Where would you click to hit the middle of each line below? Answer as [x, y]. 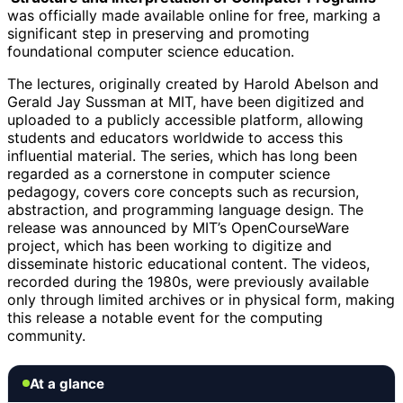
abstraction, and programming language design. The [185, 209]
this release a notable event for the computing [165, 317]
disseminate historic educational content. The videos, [188, 263]
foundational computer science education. [151, 51]
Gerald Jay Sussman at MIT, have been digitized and [186, 101]
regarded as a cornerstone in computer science [169, 173]
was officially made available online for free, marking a [194, 15]
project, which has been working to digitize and [170, 245]
